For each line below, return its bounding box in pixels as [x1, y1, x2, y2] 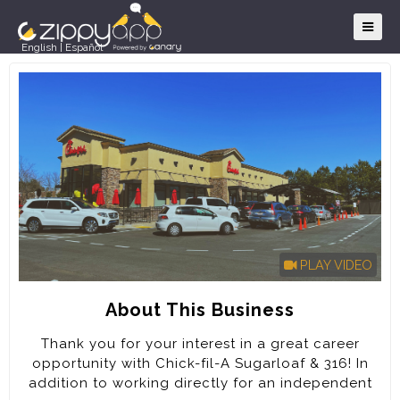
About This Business [105, 298, 295, 321]
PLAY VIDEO [296, 256, 372, 272]
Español [65, 41, 103, 54]
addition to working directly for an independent [28, 374, 372, 391]
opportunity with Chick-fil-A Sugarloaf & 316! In [31, 354, 369, 371]
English [21, 41, 57, 54]
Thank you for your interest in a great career [40, 335, 360, 352]
